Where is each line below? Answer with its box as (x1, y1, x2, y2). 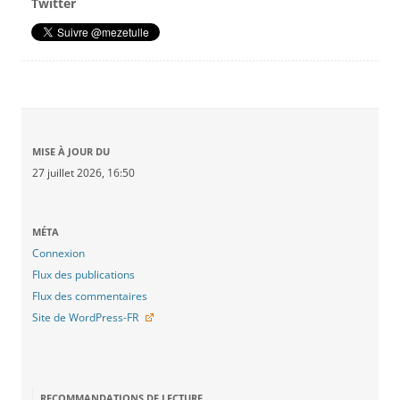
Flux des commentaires (32, 288, 147, 304)
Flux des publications (32, 267, 135, 283)
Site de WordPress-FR (32, 310, 138, 326)
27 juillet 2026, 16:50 (32, 165, 135, 181)
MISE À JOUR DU (32, 145, 110, 159)
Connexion (32, 246, 85, 262)
